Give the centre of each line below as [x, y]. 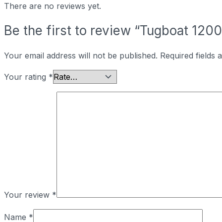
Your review [28, 195]
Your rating [26, 77]
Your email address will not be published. [81, 56]
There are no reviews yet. [53, 6]
